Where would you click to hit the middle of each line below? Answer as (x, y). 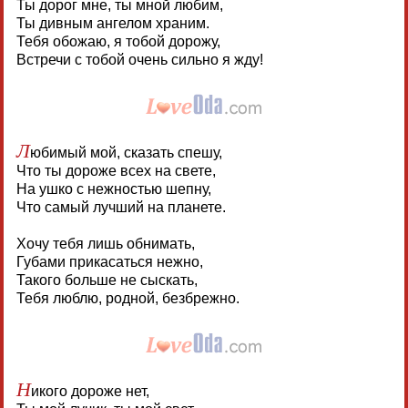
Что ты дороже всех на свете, (116, 170)
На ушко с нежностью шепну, (113, 189)
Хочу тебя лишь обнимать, (105, 243)
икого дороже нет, (90, 391)
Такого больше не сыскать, (107, 280)
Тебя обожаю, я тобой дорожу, (118, 41)
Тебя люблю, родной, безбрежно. (127, 298)
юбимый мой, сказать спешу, (126, 152)
